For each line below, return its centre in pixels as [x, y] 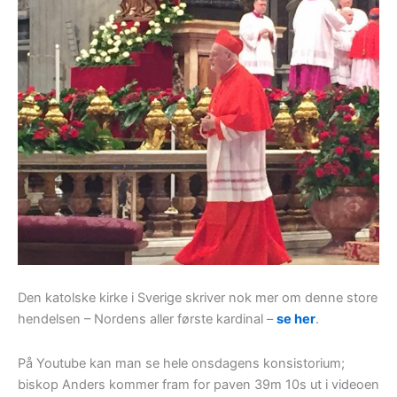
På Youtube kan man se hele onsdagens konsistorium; [181, 363]
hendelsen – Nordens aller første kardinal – [147, 319]
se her [296, 319]
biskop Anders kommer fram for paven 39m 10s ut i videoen [198, 384]
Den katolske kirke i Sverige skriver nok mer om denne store [198, 298]
